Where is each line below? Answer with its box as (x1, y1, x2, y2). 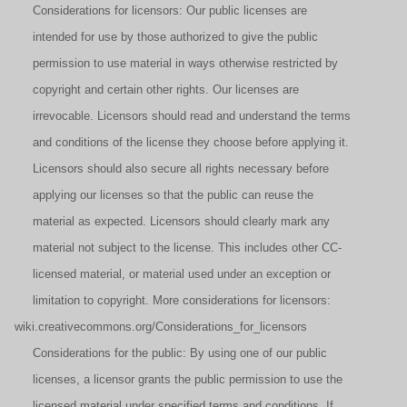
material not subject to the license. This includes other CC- (15, 241, 342, 254)
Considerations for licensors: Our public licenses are (15, 4, 307, 17)
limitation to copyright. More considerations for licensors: (15, 293, 331, 307)
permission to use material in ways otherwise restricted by (15, 56, 338, 70)
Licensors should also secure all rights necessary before (15, 162, 329, 175)
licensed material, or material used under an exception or (15, 267, 331, 281)
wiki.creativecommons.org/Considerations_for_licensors (15, 320, 307, 333)
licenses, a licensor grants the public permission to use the (15, 372, 342, 386)
